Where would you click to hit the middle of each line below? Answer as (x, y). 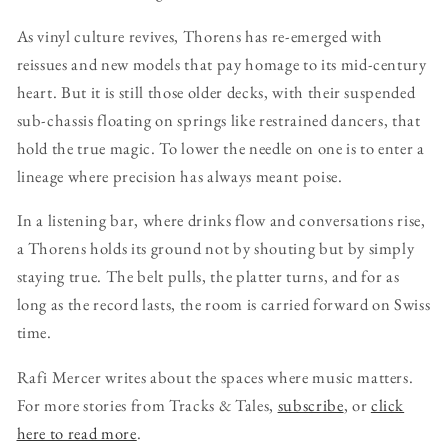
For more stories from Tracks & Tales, (147, 404)
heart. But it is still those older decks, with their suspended (216, 91)
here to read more (76, 432)
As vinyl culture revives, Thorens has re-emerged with (199, 35)
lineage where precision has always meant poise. (179, 175)
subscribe (310, 404)
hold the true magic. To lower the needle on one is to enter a (220, 147)
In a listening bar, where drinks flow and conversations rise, (221, 220)
